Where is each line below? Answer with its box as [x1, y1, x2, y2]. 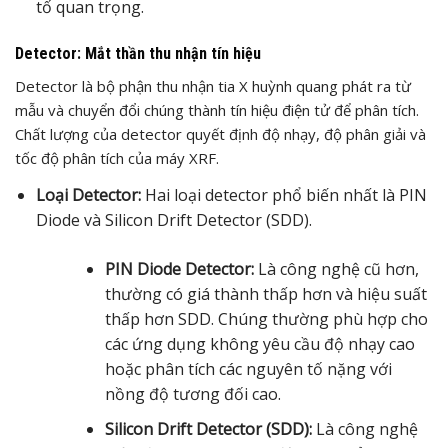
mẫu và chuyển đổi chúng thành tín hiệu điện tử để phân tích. [15, 99, 419, 120]
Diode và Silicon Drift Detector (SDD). [35, 208, 312, 231]
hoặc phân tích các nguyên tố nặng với [104, 357, 392, 380]
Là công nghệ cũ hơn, [253, 257, 419, 280]
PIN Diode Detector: [104, 257, 254, 280]
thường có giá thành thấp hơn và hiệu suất [104, 282, 427, 305]
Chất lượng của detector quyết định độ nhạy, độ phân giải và [15, 123, 426, 144]
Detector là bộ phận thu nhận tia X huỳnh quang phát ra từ [15, 75, 411, 96]
